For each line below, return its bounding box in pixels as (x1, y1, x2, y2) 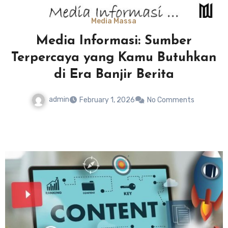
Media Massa (91, 17, 137, 26)
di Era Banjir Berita (53, 68, 174, 81)
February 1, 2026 (79, 96, 135, 105)
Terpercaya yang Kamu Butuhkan (11, 51, 217, 65)
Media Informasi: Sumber (36, 35, 192, 48)
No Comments (147, 96, 194, 105)
